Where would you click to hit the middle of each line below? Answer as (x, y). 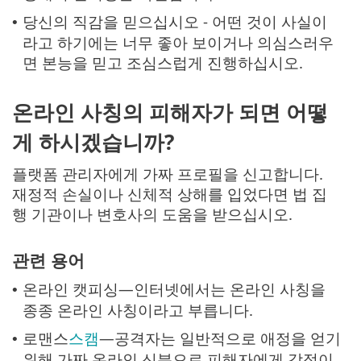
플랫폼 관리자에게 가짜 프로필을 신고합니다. (168, 173)
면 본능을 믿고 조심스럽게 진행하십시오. (163, 63)
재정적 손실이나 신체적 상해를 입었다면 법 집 (170, 193)
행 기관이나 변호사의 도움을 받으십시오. (152, 214)
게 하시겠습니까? (93, 141)
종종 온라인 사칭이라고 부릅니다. (138, 310)
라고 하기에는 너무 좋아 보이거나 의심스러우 (178, 43)
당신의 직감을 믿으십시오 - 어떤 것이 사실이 (175, 22)
